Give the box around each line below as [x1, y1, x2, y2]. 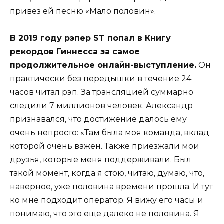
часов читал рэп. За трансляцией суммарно [10, 87, 193, 97]
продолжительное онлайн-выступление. [10, 60, 196, 70]
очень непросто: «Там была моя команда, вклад [10, 128, 209, 138]
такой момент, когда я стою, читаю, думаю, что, [10, 168, 204, 178]
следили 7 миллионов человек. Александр [10, 101, 193, 111]
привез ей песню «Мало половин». [10, 6, 156, 16]
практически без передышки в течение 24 [10, 74, 191, 84]
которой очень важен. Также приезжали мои [10, 141, 199, 151]
